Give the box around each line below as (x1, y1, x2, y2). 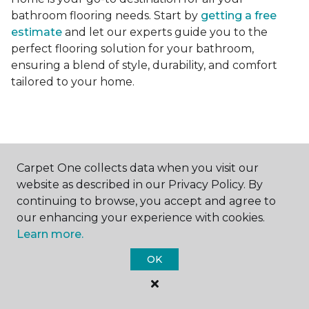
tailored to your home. (11, 75, 134, 89)
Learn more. (17, 228, 83, 241)
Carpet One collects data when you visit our (17, 161, 259, 175)
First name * (17, 279, 75, 292)
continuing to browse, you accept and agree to (17, 195, 276, 208)
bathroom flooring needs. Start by (11, 9, 201, 23)
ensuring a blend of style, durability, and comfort (11, 59, 277, 72)
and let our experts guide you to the (62, 26, 268, 39)
